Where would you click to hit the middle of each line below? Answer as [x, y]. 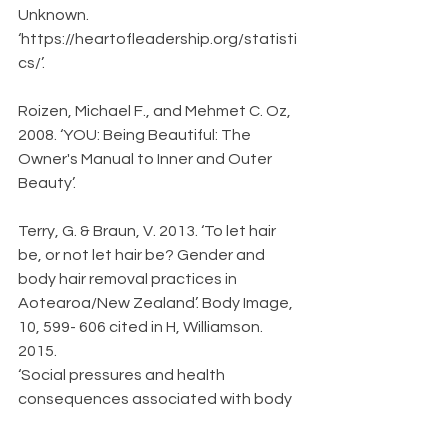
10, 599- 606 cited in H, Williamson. [142, 327]
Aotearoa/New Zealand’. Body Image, [157, 303]
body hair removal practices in [129, 279]
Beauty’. [47, 183]
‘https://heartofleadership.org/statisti [157, 39]
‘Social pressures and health [123, 375]
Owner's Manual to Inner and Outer [146, 159]
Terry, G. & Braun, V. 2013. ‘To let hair [148, 231]
